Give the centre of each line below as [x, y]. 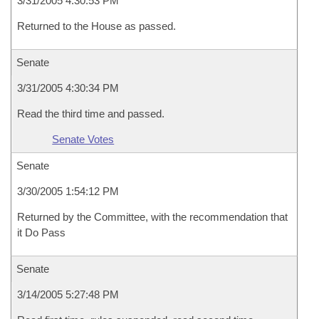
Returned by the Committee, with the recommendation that [152, 217]
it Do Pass [41, 232]
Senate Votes [83, 139]
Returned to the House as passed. [96, 26]
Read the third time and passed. [91, 114]
